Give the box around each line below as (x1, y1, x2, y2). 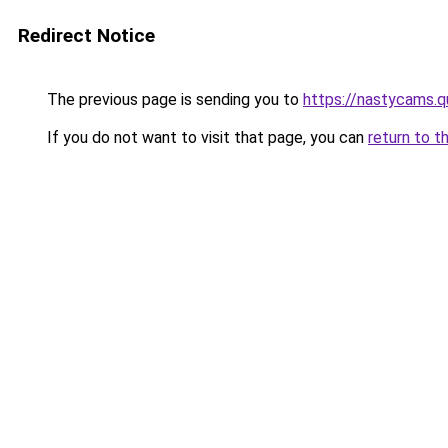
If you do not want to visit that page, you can (43, 128, 368, 147)
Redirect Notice (18, 24, 155, 47)
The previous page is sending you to (43, 90, 303, 109)
